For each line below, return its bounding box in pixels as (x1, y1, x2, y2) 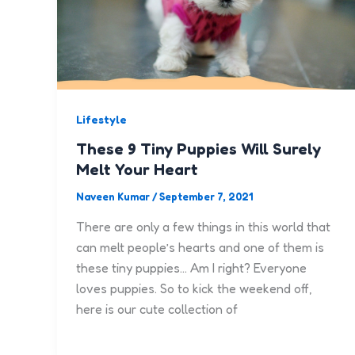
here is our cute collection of (76, 300, 238, 317)
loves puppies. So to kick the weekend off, (76, 280, 312, 296)
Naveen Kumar (76, 190, 152, 204)
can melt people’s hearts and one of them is (76, 239, 324, 255)
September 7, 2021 (159, 190, 253, 204)
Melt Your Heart (76, 160, 198, 180)
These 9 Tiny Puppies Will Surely (76, 139, 321, 159)
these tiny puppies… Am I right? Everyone (76, 259, 307, 276)
